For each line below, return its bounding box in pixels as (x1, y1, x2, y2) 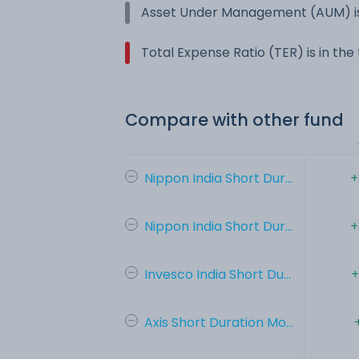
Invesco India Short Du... (144, 264, 291, 284)
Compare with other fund (125, 107, 344, 131)
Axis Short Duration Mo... (144, 313, 293, 332)
